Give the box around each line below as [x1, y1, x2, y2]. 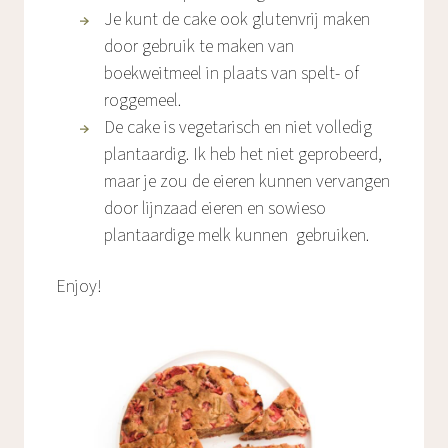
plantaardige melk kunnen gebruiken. [104, 223, 369, 249]
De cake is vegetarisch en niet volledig [104, 115, 372, 141]
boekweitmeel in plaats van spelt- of [104, 61, 359, 87]
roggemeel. [104, 88, 181, 114]
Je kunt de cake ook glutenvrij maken [104, 7, 370, 33]
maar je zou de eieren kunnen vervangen [104, 169, 390, 195]
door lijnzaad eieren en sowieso [104, 196, 326, 222]
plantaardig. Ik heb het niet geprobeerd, [104, 142, 382, 168]
